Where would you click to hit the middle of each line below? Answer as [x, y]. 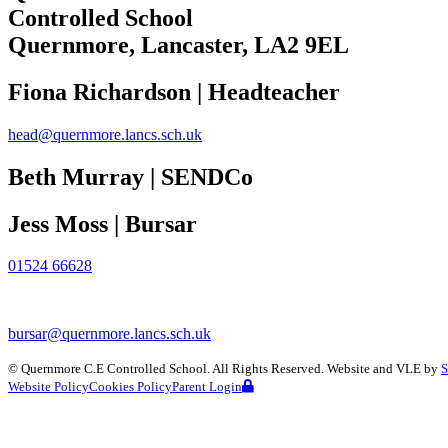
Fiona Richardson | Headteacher [174, 91]
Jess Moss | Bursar [102, 223]
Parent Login [207, 387]
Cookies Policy [130, 387]
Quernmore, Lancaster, [128, 44]
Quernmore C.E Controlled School [114, 369]
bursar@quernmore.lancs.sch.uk [109, 334]
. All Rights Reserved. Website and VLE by [322, 369]
